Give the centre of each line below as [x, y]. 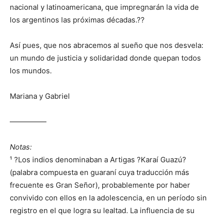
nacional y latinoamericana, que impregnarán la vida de [104, 7]
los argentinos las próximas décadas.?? [77, 20]
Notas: [21, 147]
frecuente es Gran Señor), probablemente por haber [100, 185]
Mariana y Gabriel [40, 96]
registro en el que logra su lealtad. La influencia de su [102, 211]
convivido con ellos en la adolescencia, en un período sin [108, 198]
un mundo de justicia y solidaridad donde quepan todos [105, 58]
